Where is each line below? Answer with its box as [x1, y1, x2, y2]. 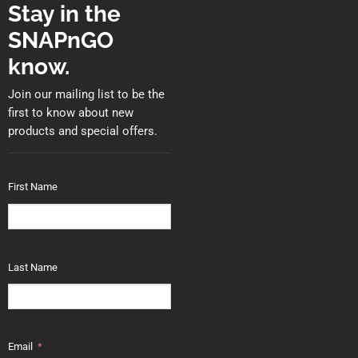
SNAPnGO [7, 27, 113, 54]
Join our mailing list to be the [7, 87, 165, 102]
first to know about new [7, 105, 133, 121]
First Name [7, 181, 58, 193]
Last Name [7, 261, 58, 273]
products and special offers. [7, 124, 157, 139]
